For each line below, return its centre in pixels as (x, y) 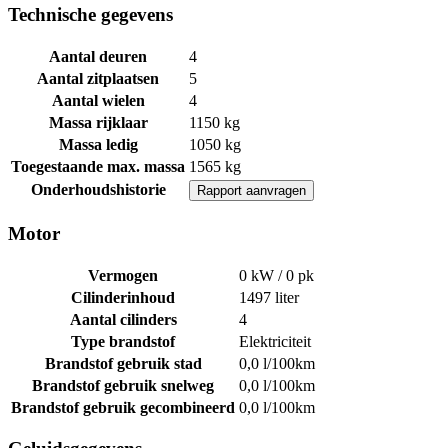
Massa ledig (98, 145)
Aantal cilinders (123, 319)
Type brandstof (123, 341)
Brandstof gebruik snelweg (123, 385)
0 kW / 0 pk (276, 275)
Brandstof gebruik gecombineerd (123, 407)
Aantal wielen (98, 101)
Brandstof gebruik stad (123, 363)
